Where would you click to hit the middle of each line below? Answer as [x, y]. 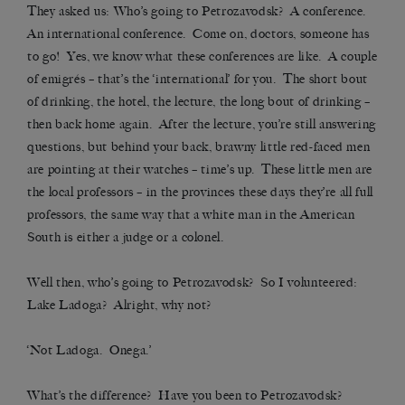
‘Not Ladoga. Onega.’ [89, 351]
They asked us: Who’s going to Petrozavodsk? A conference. [198, 12]
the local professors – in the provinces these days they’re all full [200, 193]
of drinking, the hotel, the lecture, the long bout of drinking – [199, 102]
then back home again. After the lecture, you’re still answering [202, 125]
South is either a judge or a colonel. [126, 238]
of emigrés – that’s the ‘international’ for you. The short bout [198, 80]
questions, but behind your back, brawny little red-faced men [199, 147]
